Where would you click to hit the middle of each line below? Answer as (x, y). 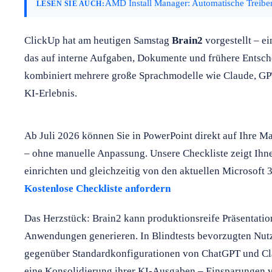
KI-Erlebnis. (51, 93)
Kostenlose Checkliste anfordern (97, 188)
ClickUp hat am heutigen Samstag (98, 40)
